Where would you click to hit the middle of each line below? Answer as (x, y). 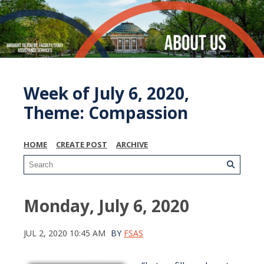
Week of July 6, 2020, (106, 93)
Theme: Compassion (106, 112)
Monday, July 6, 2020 (106, 205)
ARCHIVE (132, 144)
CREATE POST (82, 144)
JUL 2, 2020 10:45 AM (65, 233)
